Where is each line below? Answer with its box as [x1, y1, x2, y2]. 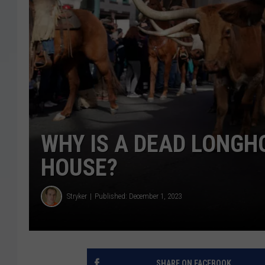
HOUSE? [41, 153, 118, 182]
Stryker [67, 192, 87, 201]
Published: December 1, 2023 [95, 192, 182, 201]
